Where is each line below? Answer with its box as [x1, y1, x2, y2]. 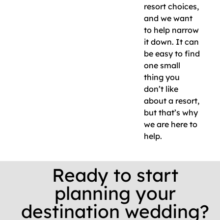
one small [144, 60, 180, 71]
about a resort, [144, 96, 199, 106]
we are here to [144, 119, 197, 130]
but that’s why [144, 108, 198, 118]
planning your [55, 182, 176, 205]
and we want [144, 13, 192, 24]
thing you [144, 72, 180, 82]
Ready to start [52, 164, 179, 187]
